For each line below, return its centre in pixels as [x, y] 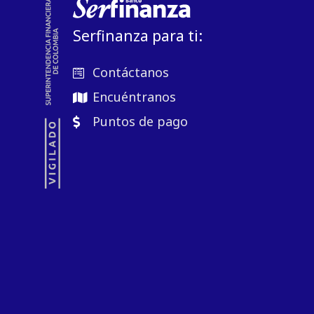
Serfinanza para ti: [138, 35]
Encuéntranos [134, 97]
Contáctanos [130, 73]
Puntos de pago [140, 122]
